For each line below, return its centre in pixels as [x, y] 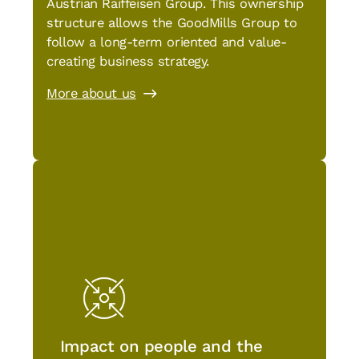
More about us [91, 94]
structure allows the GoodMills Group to [172, 22]
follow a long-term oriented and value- [167, 42]
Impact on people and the [161, 347]
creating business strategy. [128, 61]
